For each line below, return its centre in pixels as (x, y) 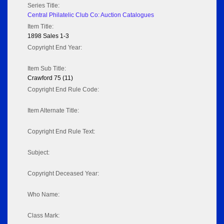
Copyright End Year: (55, 48)
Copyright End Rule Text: (61, 132)
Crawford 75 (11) (50, 78)
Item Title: (40, 27)
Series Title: (43, 6)
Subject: (38, 153)
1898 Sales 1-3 (48, 36)
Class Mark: (43, 216)
